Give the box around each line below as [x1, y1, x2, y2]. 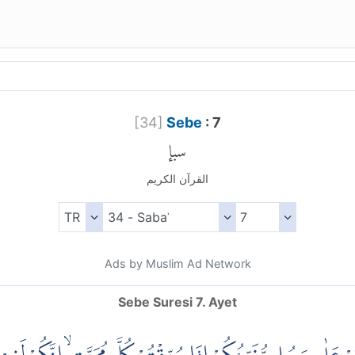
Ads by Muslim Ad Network [104, 257, 251, 271]
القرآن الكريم [146, 172, 208, 186]
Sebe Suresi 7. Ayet [118, 294, 237, 311]
